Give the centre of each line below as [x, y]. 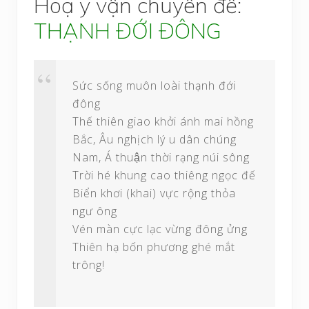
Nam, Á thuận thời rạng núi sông [161, 157]
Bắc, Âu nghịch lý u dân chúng [154, 139]
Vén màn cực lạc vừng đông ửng [160, 229]
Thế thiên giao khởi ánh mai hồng [163, 121]
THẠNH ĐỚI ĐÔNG [128, 30]
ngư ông [95, 211]
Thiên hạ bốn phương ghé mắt [154, 247]
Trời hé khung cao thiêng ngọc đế [164, 175]
